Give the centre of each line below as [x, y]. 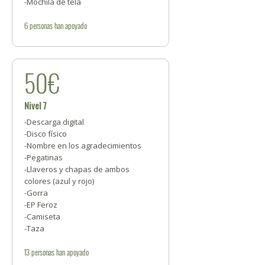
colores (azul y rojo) [59, 181]
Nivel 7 [35, 106]
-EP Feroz [41, 205]
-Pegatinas [43, 158]
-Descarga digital [54, 122]
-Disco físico [46, 134]
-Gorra [36, 193]
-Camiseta [42, 217]
